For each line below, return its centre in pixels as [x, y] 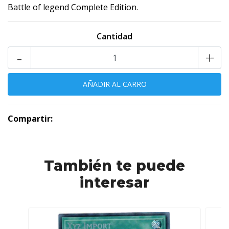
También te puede [114, 166]
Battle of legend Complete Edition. [73, 7]
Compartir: [30, 119]
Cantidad [114, 36]
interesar [114, 182]
